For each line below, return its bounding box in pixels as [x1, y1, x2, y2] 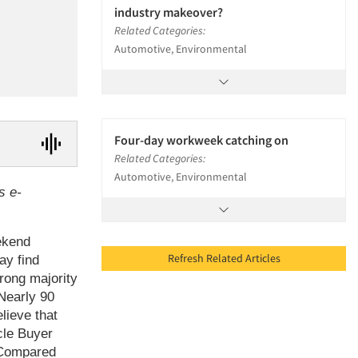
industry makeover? [114, 4, 223, 21]
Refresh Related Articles [245, 251, 280, 266]
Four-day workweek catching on [114, 132, 288, 149]
